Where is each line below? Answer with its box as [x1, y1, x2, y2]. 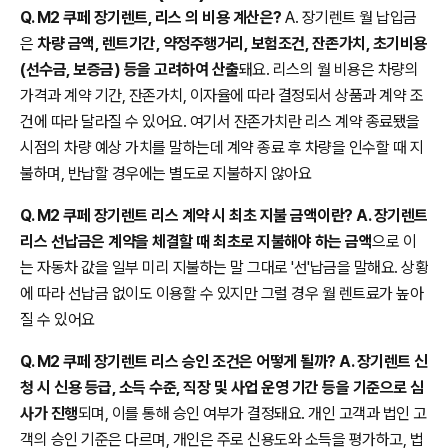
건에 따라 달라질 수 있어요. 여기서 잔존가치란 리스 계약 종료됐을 [20, 111, 420, 131]
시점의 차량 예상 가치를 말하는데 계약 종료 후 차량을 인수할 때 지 [20, 137, 423, 157]
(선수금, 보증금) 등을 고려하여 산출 [20, 59, 239, 79]
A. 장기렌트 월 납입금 [281, 7, 417, 27]
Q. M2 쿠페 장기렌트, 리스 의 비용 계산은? [20, 7, 282, 27]
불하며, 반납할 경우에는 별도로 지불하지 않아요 [20, 163, 311, 183]
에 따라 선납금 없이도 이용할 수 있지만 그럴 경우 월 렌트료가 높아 [20, 283, 423, 303]
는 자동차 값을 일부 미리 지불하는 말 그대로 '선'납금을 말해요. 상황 [20, 257, 428, 277]
